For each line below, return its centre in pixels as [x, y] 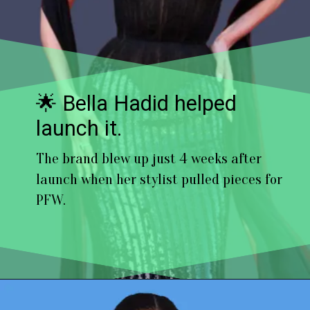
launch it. [79, 129]
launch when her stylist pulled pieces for [159, 179]
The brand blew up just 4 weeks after [149, 158]
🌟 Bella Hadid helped [137, 104]
